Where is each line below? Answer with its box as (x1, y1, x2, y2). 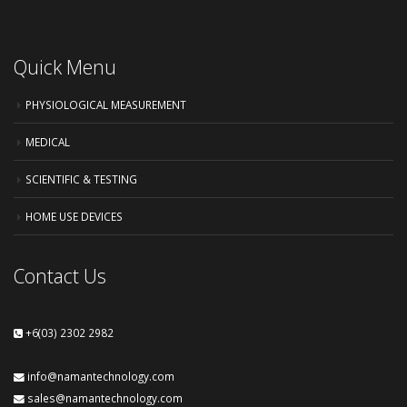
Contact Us (14, 262, 106, 289)
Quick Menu (14, 53, 116, 80)
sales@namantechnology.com (25, 390, 183, 405)
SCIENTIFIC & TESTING (25, 171, 137, 186)
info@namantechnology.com (25, 368, 174, 383)
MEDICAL (25, 134, 70, 149)
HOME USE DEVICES (25, 208, 123, 223)
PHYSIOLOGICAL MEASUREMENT (25, 96, 186, 112)
